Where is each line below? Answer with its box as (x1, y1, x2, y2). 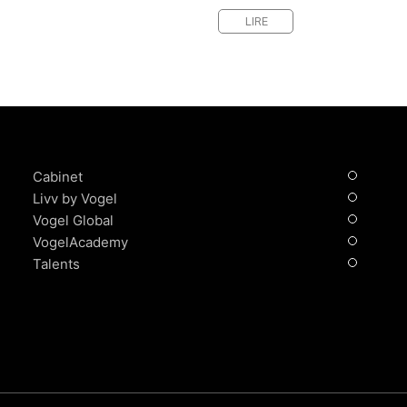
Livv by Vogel (32, 190, 117, 207)
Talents (32, 255, 80, 273)
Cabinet (33, 168, 84, 185)
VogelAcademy (32, 233, 128, 251)
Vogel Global (32, 212, 114, 229)
